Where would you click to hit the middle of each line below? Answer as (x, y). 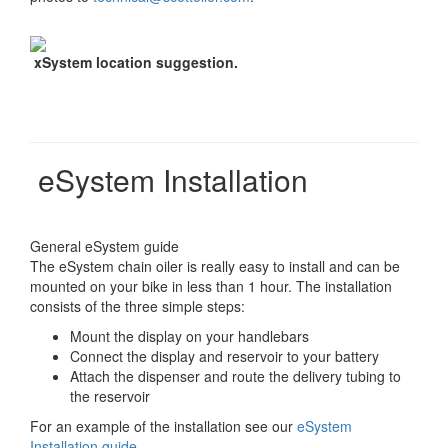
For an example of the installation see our (163, 426)
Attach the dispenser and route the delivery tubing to (235, 376)
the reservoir (110, 396)
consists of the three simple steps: (137, 306)
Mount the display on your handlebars (189, 336)
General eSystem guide (104, 246)
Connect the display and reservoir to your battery (224, 356)
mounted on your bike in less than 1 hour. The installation (211, 286)
